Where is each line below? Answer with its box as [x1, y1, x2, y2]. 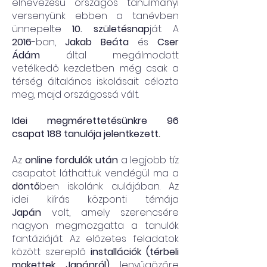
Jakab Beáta [65, 35, 129, 49]
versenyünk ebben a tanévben [12, 9, 179, 23]
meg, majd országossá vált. [12, 88, 139, 101]
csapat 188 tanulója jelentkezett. [12, 127, 160, 141]
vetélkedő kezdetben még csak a [12, 61, 179, 75]
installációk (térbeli [91, 245, 179, 259]
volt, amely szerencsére [52, 206, 179, 219]
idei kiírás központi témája [12, 193, 179, 206]
